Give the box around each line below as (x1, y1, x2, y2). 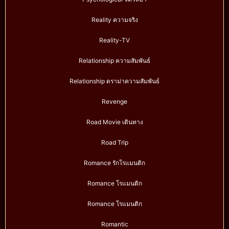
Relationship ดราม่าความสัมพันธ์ (70, 77, 159, 85)
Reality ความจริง (91, 16, 138, 24)
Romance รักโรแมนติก (84, 159, 145, 167)
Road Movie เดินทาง (86, 118, 143, 126)
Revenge (102, 98, 127, 106)
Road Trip (101, 139, 128, 147)
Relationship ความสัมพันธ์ (79, 57, 150, 65)
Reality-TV (99, 36, 130, 44)
